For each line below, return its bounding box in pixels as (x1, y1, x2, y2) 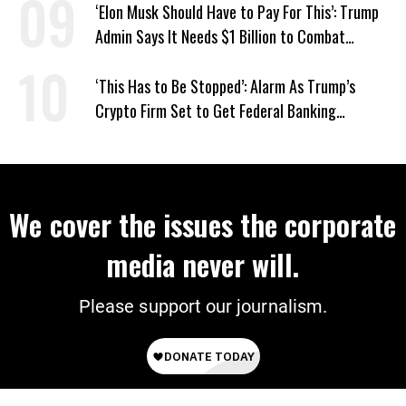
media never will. (106, 243, 300, 286)
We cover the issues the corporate (9, 203, 397, 246)
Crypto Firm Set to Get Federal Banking (95, 99, 336, 123)
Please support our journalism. (79, 295, 327, 318)
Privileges (95, 123, 155, 148)
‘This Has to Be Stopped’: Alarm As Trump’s (95, 74, 355, 99)
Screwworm (95, 49, 167, 73)
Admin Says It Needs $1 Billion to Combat (95, 24, 345, 49)
